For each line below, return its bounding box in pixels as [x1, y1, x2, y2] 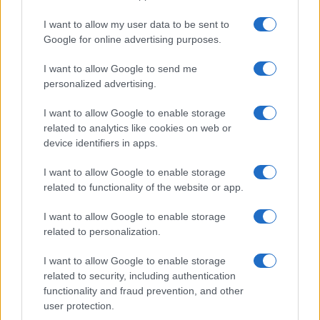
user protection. [44, 300, 114, 311]
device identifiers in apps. [44, 137, 158, 149]
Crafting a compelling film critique [11, 210, 196, 224]
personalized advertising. [44, 78, 156, 89]
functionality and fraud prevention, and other [44, 285, 244, 296]
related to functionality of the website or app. [44, 181, 244, 193]
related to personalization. [44, 226, 161, 237]
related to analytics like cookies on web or [44, 122, 231, 134]
